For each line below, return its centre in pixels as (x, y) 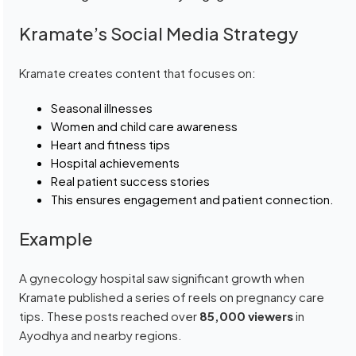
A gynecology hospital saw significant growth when (162, 278)
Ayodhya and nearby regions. (101, 335)
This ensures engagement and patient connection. (193, 199)
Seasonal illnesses (102, 108)
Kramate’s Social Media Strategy (159, 34)
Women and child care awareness (145, 126)
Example (56, 239)
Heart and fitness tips (111, 145)
